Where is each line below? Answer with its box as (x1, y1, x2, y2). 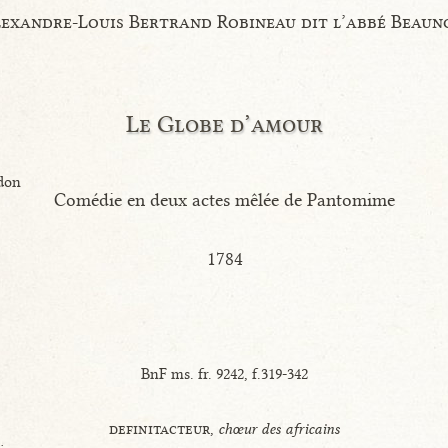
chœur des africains (218, 419, 341, 438)
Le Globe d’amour (126, 108, 324, 138)
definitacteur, (109, 419, 219, 438)
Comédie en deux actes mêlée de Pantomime (54, 188, 396, 211)
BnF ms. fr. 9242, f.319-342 (141, 364, 309, 383)
